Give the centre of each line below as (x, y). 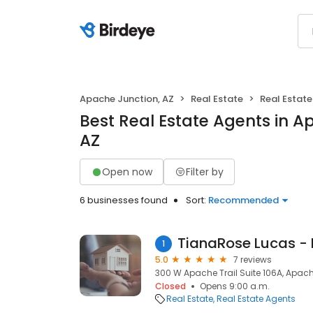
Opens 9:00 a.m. (235, 286)
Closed (170, 286)
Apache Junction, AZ (127, 99)
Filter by (205, 172)
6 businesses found (124, 200)
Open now (127, 172)
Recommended (243, 200)
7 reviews (253, 260)
